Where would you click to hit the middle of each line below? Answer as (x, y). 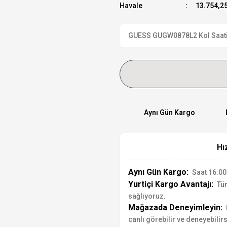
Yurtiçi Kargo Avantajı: (171, 184)
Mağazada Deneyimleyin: (175, 207)
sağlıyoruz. (147, 196)
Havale (131, 6)
